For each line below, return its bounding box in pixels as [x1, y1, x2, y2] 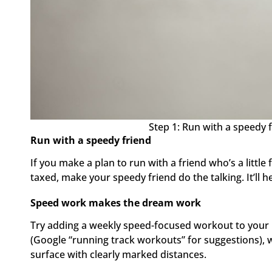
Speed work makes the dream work [30, 196, 201, 210]
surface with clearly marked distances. [30, 248, 206, 262]
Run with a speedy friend [30, 134, 151, 148]
